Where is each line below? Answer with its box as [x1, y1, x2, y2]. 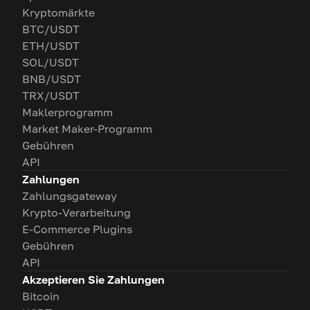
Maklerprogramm [22, 105, 113, 119]
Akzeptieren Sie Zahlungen [22, 273, 165, 286]
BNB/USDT [22, 72, 81, 86]
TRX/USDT [22, 89, 80, 102]
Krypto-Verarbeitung [22, 206, 131, 219]
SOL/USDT [22, 55, 79, 69]
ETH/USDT [22, 39, 80, 53]
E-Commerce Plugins [22, 222, 132, 236]
